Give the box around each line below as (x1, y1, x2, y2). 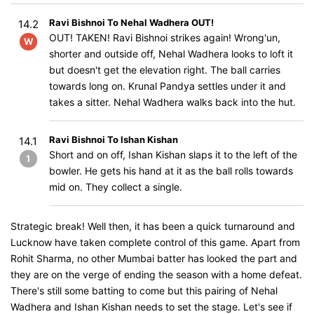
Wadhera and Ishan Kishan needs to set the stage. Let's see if (11, 301, 292, 313)
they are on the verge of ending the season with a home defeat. (11, 268, 302, 280)
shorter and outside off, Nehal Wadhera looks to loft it (49, 48, 293, 60)
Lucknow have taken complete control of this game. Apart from (11, 236, 300, 248)
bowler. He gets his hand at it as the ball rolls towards (49, 165, 293, 177)
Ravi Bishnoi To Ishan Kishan (49, 134, 178, 145)
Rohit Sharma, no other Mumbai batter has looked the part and (11, 252, 297, 264)
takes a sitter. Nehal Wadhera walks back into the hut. (49, 96, 296, 108)
